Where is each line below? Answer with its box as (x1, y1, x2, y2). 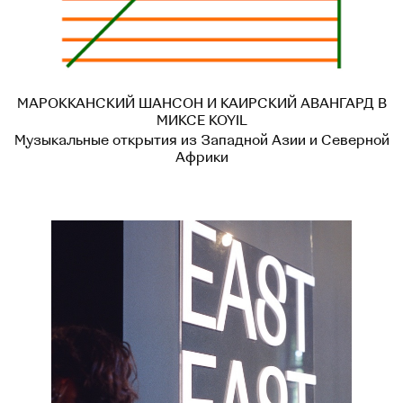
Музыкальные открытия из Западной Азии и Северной (13, 131, 390, 148)
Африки (175, 148, 228, 166)
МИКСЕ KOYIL (156, 112, 247, 129)
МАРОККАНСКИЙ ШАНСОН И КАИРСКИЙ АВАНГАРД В (16, 94, 387, 112)
